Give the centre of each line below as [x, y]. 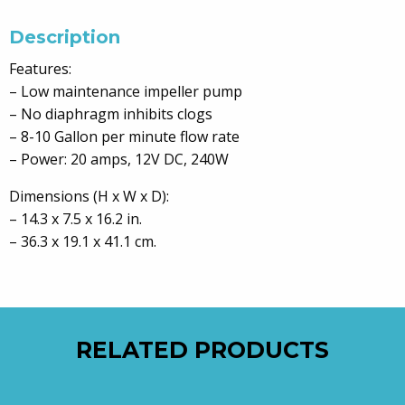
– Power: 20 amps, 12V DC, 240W [119, 159]
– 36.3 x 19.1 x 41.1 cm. [83, 241]
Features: [40, 69]
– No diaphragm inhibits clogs [111, 114]
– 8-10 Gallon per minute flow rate [124, 137]
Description [65, 37]
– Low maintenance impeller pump [126, 91]
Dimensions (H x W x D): [89, 196]
